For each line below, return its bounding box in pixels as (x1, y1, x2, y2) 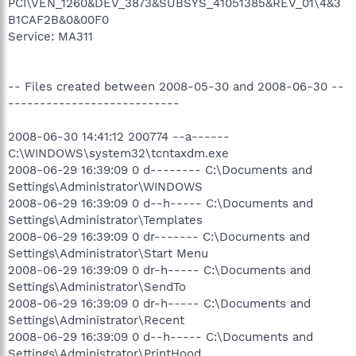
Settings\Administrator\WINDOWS (8, 179, 203, 194)
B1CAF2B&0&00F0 (8, 12, 109, 27)
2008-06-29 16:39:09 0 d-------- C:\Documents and (8, 162, 312, 177)
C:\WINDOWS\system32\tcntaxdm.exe (8, 145, 229, 161)
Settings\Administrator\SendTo (8, 279, 186, 294)
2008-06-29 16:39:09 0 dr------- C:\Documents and (8, 229, 310, 244)
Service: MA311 (8, 29, 93, 44)
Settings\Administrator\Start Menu (8, 246, 208, 261)
